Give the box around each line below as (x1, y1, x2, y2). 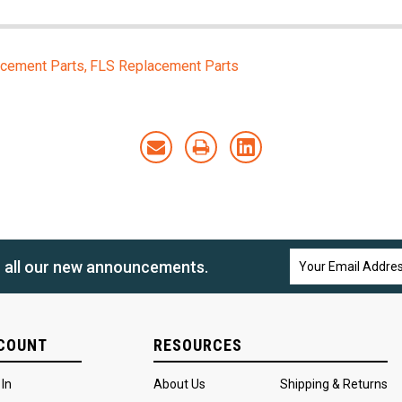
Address (290, 269, 341, 284)
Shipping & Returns (280, 376, 388, 391)
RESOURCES (153, 335, 242, 354)
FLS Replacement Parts (90, 57, 239, 75)
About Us (153, 376, 205, 391)
